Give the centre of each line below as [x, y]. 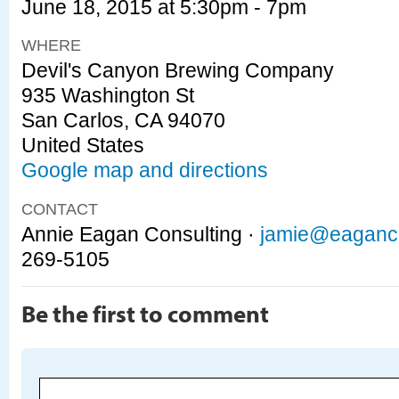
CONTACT [60, 209]
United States [83, 146]
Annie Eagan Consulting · [141, 235]
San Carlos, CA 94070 [123, 121]
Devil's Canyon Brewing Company [178, 71]
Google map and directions [145, 171]
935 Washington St [108, 96]
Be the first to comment [145, 313]
